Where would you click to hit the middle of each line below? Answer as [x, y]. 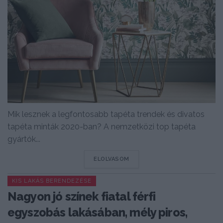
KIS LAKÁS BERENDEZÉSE [52, 181]
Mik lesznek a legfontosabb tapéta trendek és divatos [106, 114]
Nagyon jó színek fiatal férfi [82, 197]
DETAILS [141, 159]
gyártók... [24, 139]
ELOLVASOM [111, 159]
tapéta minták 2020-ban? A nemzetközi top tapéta [102, 127]
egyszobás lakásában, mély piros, [98, 213]
